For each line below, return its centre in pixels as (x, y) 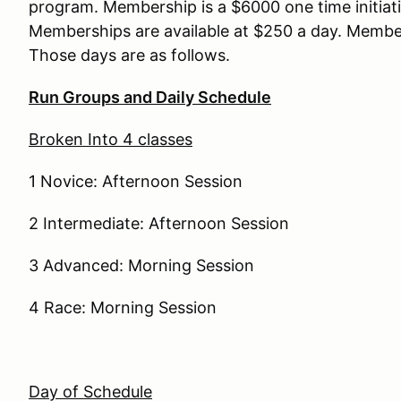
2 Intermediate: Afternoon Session (159, 223)
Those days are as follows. (129, 55)
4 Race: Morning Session (123, 307)
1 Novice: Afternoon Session (136, 181)
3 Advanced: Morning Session (141, 265)
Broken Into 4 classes (111, 139)
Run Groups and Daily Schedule (150, 97)
